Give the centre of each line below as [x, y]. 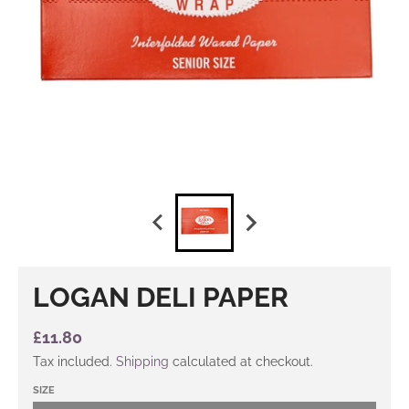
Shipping [142, 362]
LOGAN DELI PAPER [161, 297]
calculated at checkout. [241, 362]
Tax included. [74, 362]
